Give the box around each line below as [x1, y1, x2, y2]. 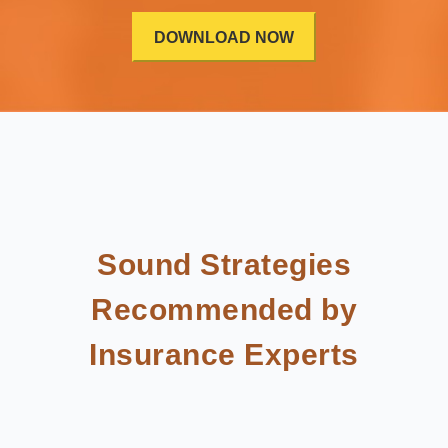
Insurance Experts [89, 338, 359, 372]
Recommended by [91, 293, 357, 327]
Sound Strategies [97, 248, 351, 282]
